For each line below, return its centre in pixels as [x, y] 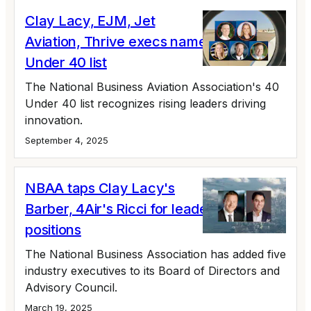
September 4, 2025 [67, 140]
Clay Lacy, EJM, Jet [90, 20]
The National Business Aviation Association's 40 [152, 86]
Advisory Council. [71, 287]
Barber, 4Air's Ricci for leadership [132, 209]
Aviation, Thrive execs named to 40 [138, 41]
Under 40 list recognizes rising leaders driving [145, 103]
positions [53, 229]
